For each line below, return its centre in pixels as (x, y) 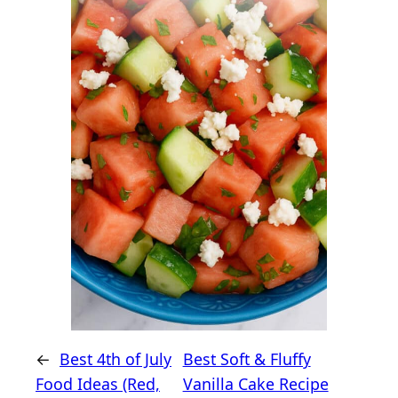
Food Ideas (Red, (98, 384)
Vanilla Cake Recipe (255, 384)
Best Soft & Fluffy (247, 359)
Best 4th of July (115, 359)
